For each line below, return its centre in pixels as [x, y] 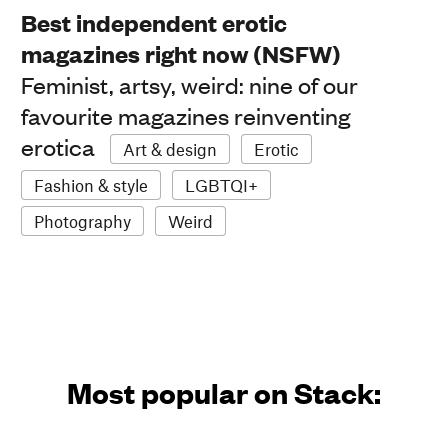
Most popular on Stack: [224, 391]
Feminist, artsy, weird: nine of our [190, 84]
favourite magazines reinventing [186, 115]
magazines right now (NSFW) [181, 54]
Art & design [170, 149]
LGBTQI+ [222, 185]
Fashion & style [91, 185]
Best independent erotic [154, 23]
